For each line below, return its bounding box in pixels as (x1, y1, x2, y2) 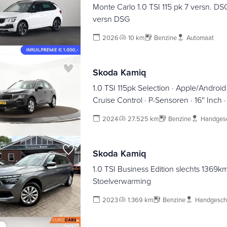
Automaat (186, 33, 214, 43)
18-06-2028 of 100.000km (92, 106, 184, 118)
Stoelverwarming (92, 175, 151, 187)
